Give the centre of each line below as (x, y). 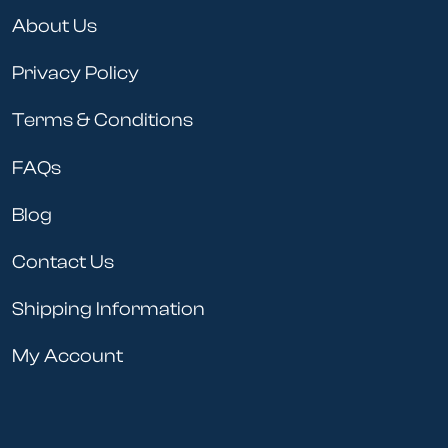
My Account (67, 356)
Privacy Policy (75, 73)
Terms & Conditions (102, 120)
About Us (54, 26)
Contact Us (63, 262)
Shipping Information (108, 309)
